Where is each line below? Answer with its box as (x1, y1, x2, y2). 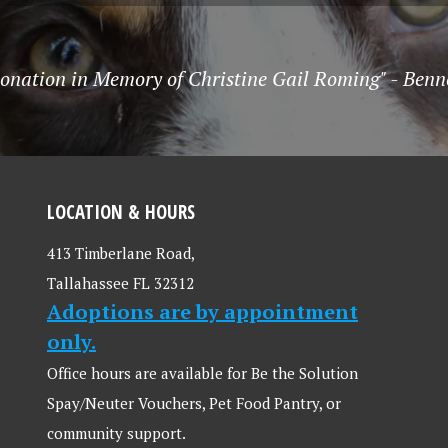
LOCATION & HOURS (47, 199, 195, 224)
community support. (47, 423, 186, 443)
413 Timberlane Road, (47, 243, 195, 263)
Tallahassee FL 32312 (47, 273, 194, 293)
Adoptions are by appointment (47, 298, 358, 325)
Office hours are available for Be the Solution (47, 363, 358, 383)
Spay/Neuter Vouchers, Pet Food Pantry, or (47, 393, 341, 413)
